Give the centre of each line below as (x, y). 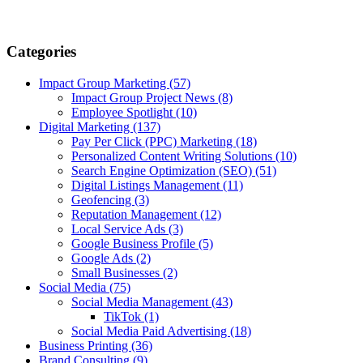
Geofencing (103, 199)
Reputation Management (136, 214)
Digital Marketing (86, 126)
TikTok (124, 316)
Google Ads (104, 258)
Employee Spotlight (124, 112)
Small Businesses (117, 272)
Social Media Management (141, 301)
